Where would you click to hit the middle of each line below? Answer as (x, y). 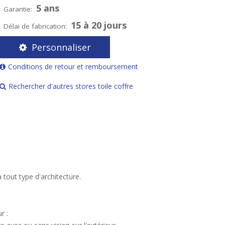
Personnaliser (61, 47)
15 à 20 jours (99, 25)
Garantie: (18, 9)
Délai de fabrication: (35, 26)
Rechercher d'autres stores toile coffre (71, 86)
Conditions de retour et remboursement (73, 67)
